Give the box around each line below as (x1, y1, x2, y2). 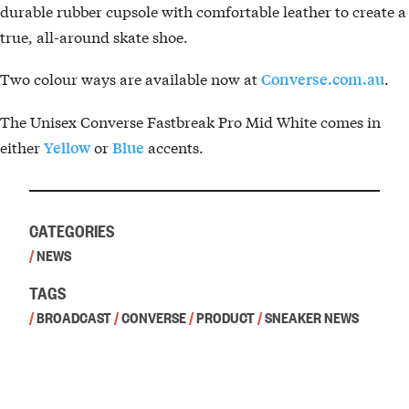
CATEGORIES (29, 218, 114, 242)
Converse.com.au (261, 68, 384, 90)
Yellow (44, 137, 90, 159)
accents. (144, 136, 204, 158)
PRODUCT (196, 307, 255, 328)
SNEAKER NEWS (265, 307, 359, 328)
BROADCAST (37, 307, 111, 328)
